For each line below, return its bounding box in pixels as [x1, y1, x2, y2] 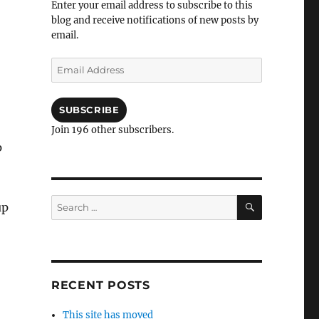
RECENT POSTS [51, 278, 150, 292]
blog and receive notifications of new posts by [51, 14, 258, 26]
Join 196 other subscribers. [51, 124, 174, 136]
